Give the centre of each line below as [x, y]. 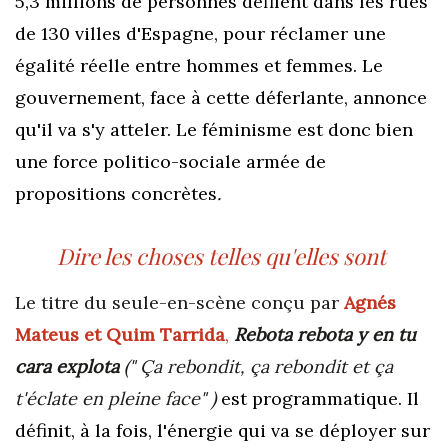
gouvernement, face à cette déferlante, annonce [221, 97]
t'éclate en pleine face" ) [118, 398]
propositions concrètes [116, 193]
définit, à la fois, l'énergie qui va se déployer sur [222, 430]
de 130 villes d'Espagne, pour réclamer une [200, 33]
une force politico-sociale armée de [170, 161]
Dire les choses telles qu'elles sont [224, 255]
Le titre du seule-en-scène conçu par [179, 302]
